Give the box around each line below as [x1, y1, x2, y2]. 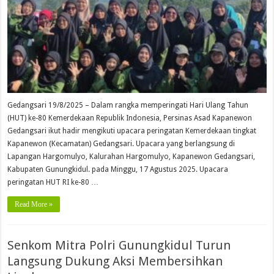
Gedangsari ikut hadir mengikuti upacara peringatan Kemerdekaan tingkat [7, 127, 257, 136]
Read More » [15, 200, 53, 209]
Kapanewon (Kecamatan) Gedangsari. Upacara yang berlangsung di [7, 139, 235, 149]
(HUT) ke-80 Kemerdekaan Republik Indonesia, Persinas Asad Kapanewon [7, 114, 253, 123]
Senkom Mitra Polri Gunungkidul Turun [7, 238, 231, 253]
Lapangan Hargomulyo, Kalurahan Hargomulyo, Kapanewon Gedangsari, [7, 152, 256, 161]
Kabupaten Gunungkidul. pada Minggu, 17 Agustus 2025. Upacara [7, 165, 229, 174]
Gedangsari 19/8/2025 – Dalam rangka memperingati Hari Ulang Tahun [7, 101, 249, 110]
